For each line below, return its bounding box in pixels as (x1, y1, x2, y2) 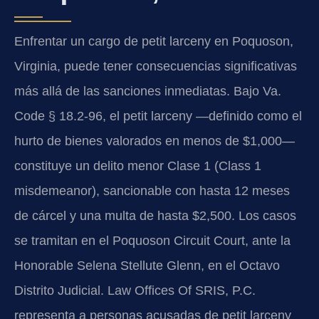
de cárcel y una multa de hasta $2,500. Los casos (14, 208, 296, 223)
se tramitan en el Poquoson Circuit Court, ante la (14, 233, 291, 248)
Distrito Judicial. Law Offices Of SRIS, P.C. (14, 283, 256, 298)
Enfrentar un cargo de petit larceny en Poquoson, (14, 33, 293, 48)
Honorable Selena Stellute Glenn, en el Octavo (14, 258, 280, 273)
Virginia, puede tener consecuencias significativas (14, 58, 297, 73)
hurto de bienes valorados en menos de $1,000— (14, 133, 295, 148)
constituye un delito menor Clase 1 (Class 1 (14, 158, 261, 173)
